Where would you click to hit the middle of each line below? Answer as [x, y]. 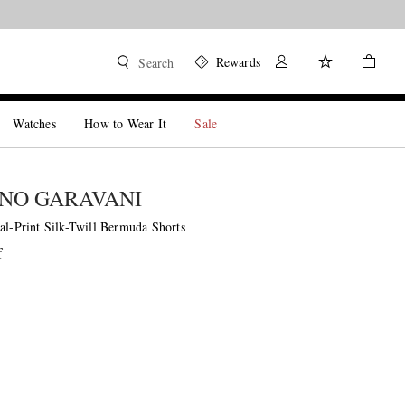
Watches [34, 123]
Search [156, 63]
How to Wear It [126, 123]
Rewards [238, 62]
